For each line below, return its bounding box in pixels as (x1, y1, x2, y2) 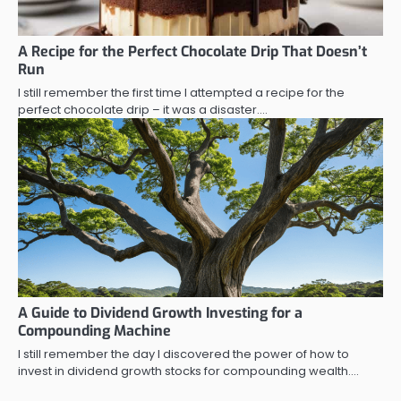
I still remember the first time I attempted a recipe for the (18, 84, 345, 102)
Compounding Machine (18, 321, 171, 341)
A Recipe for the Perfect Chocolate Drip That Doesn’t (18, 42, 367, 62)
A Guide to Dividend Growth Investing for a (18, 303, 303, 323)
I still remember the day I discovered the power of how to (18, 346, 349, 363)
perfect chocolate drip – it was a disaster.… (18, 101, 268, 119)
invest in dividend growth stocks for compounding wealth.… (18, 363, 359, 380)
